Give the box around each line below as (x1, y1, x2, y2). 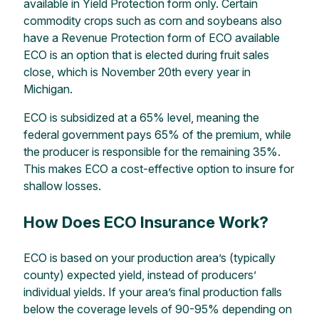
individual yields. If (23, 285, 116, 300)
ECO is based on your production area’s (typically (23, 251, 276, 266)
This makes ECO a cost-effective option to (23, 161, 246, 176)
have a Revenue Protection (23, 30, 164, 45)
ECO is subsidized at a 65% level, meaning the (23, 110, 259, 125)
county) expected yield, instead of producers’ (23, 268, 256, 283)
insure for (245, 161, 294, 176)
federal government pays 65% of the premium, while (23, 127, 291, 142)
